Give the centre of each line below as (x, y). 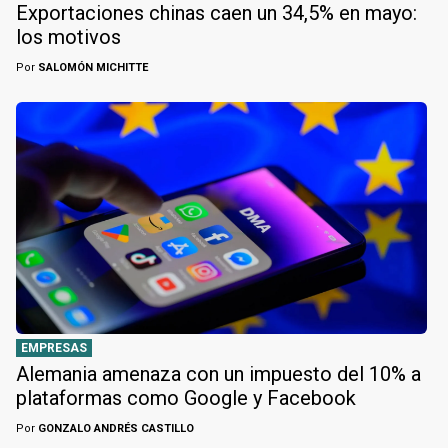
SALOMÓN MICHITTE (91, 68)
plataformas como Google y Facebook (186, 397)
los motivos (68, 37)
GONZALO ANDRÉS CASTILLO (114, 428)
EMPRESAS (54, 347)
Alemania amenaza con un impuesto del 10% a (218, 373)
